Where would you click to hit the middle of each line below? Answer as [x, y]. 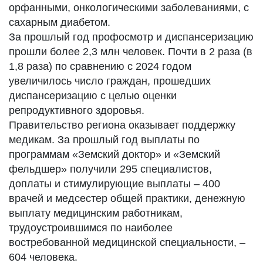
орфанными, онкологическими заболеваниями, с [129, 8]
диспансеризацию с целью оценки [93, 96]
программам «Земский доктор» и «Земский [114, 154]
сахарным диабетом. [60, 22]
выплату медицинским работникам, [96, 213]
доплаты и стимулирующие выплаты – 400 [114, 184]
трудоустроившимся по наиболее [91, 228]
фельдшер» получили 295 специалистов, [110, 169]
